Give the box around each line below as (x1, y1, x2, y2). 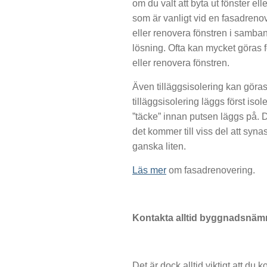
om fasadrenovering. (166, 165, 255, 175)
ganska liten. (132, 141, 186, 151)
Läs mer (132, 165, 166, 175)
